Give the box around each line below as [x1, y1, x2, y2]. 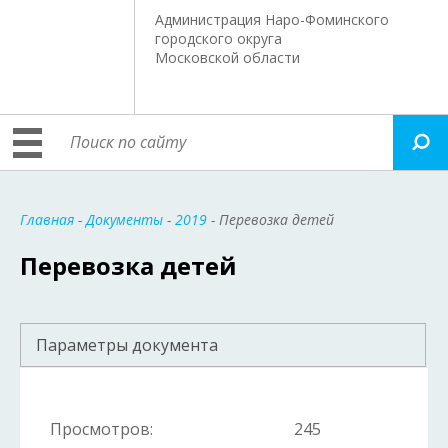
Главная [20, 210, 74, 229]
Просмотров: [50, 418, 153, 440]
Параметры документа [36, 334, 218, 356]
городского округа [155, 29, 283, 48]
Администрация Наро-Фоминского [155, 10, 390, 29]
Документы [86, 210, 163, 229]
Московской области [155, 48, 301, 67]
